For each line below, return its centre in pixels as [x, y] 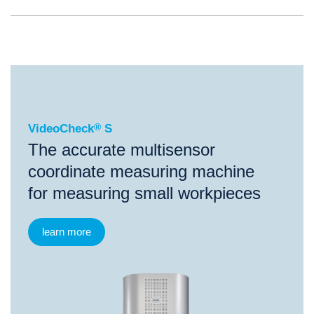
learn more [67, 232]
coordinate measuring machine [141, 171]
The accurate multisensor [122, 150]
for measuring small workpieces [144, 193]
